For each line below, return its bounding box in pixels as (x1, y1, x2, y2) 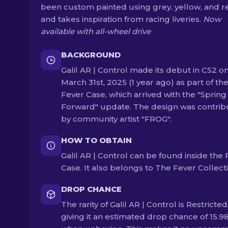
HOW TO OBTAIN (61, 135, 132, 145)
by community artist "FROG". (61, 114, 172, 124)
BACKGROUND (61, 50, 121, 60)
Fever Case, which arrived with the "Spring (61, 90, 226, 99)
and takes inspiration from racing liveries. (41, 14, 203, 24)
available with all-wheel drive (41, 26, 151, 36)
